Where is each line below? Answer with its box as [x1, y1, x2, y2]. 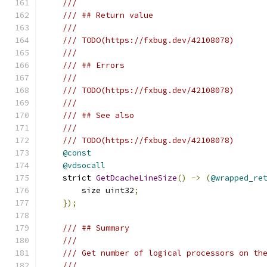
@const [63, 148, 91, 158]
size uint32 [44, 185, 134, 195]
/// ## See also [63, 110, 134, 120]
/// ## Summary [63, 223, 129, 233]
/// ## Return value [63, 10, 153, 20]
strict [44, 173, 96, 183]
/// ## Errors [63, 60, 125, 70]
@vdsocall [63, 160, 105, 170]
